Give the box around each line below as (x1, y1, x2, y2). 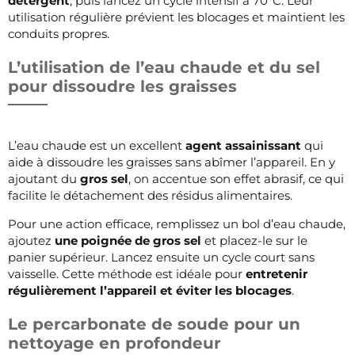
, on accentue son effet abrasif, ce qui (128, 170, 344, 186)
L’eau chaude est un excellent (8, 137, 185, 153)
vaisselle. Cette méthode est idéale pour (8, 265, 246, 281)
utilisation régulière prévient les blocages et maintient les (8, 9, 345, 25)
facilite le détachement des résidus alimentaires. (8, 187, 292, 203)
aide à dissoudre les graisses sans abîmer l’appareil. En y (8, 154, 335, 170)
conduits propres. (8, 25, 109, 41)
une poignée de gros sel (55, 232, 201, 248)
